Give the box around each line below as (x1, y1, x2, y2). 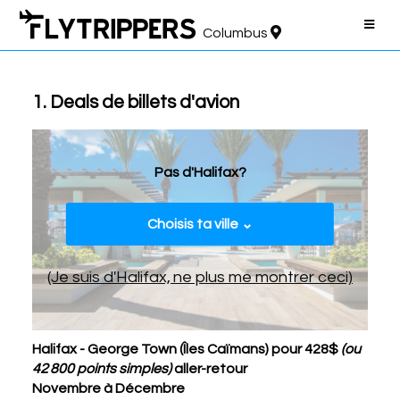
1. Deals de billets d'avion (31, 93, 239, 112)
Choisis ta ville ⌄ (147, 216, 253, 231)
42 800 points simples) (31, 362, 171, 376)
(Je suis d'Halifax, (47, 268, 171, 286)
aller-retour (171, 362, 247, 376)
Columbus (203, 26, 271, 40)
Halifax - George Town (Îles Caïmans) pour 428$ (31, 342, 341, 356)
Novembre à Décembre (31, 381, 185, 396)
